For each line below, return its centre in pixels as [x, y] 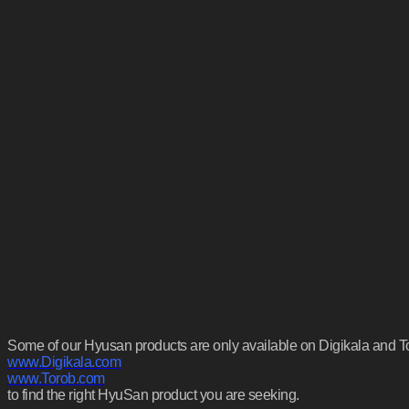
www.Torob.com [56, 378]
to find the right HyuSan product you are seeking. [153, 394]
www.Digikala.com [64, 362]
